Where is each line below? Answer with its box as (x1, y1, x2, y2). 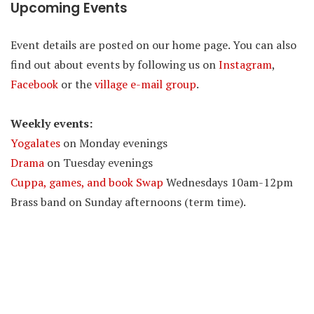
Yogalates (11, 135, 60, 151)
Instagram (219, 57, 272, 72)
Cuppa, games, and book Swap (11, 175, 163, 190)
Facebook (11, 76, 58, 92)
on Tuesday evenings (44, 155, 153, 170)
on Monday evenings (60, 135, 168, 151)
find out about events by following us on (11, 57, 219, 72)
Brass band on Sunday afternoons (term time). (11, 194, 246, 210)
